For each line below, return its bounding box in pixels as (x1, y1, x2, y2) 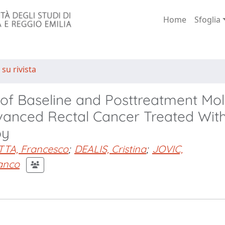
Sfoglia (194, 14, 220, 25)
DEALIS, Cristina (74, 143, 146, 155)
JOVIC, (152, 143, 183, 155)
